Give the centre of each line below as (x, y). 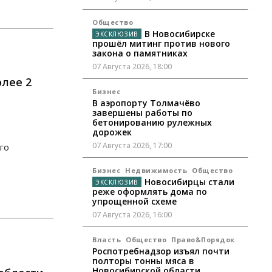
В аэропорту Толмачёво (146, 103)
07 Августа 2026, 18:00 (132, 67)
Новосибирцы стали (189, 182)
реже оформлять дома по (150, 192)
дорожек (112, 132)
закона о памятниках (140, 53)
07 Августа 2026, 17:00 (132, 146)
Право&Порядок (203, 240)
